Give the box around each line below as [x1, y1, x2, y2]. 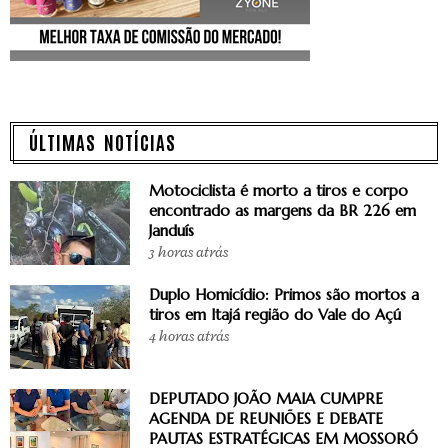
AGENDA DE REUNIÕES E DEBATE [149, 408, 383, 428]
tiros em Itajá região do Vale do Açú [149, 304, 401, 324]
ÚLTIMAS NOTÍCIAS [29, 128, 176, 154]
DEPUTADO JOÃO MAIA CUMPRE [149, 388, 383, 408]
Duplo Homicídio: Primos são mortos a [149, 284, 419, 304]
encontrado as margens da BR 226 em [149, 200, 416, 220]
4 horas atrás [149, 326, 229, 346]
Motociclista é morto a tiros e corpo [149, 180, 408, 200]
